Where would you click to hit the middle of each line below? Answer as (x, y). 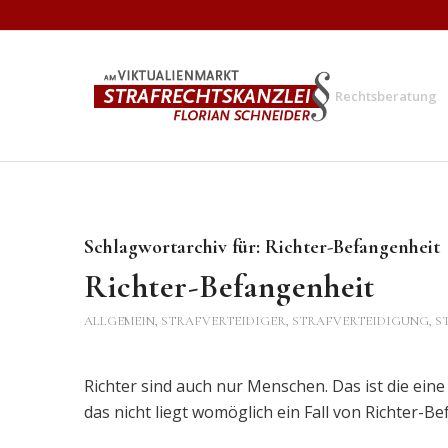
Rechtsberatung (386, 96)
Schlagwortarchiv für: (174, 247)
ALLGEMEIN (119, 321)
